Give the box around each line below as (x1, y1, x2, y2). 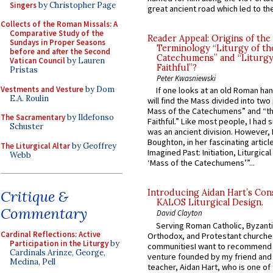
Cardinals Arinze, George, (10, 247, 105, 258)
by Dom (83, 83, 115, 94)
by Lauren (65, 55, 105, 66)
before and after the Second (10, 46, 110, 57)
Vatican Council (10, 55, 65, 66)
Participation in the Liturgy (10, 238, 108, 249)
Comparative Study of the (10, 28, 104, 38)
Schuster (10, 121, 43, 132)
